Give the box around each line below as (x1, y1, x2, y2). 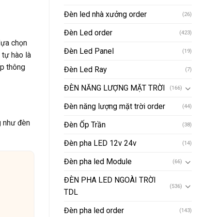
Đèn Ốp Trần (64, 120, 106, 130)
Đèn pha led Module (64, 157, 132, 167)
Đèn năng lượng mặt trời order (64, 102, 165, 111)
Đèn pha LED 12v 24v (64, 139, 137, 148)
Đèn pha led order (64, 206, 124, 216)
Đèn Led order (64, 28, 112, 38)
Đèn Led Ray (64, 65, 107, 75)
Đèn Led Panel (64, 46, 114, 56)
